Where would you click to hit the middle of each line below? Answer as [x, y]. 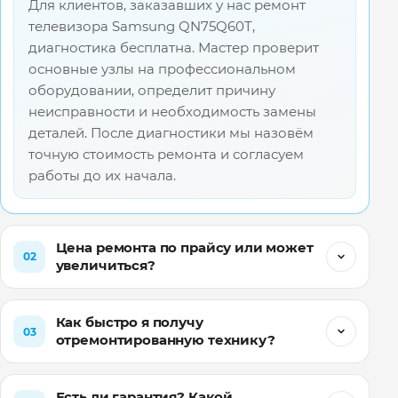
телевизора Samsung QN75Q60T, [142, 26]
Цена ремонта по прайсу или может [184, 247]
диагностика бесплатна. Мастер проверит [174, 47]
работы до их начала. [103, 175]
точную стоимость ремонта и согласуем [167, 154]
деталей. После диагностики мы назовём [171, 132]
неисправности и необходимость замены [173, 111]
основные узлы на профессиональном [163, 68]
